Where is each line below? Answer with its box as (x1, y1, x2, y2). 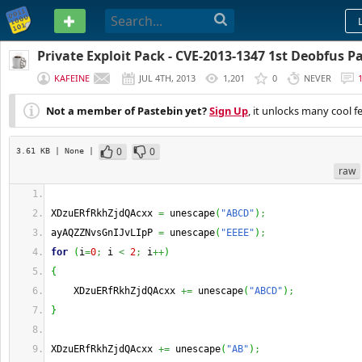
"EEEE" (221, 227, 255, 238)
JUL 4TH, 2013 (139, 72, 196, 84)
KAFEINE (54, 72, 90, 84)
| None (55, 145, 89, 155)
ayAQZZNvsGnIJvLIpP (51, 227, 158, 238)
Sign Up (209, 103, 248, 118)
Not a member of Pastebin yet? (46, 103, 207, 118)
